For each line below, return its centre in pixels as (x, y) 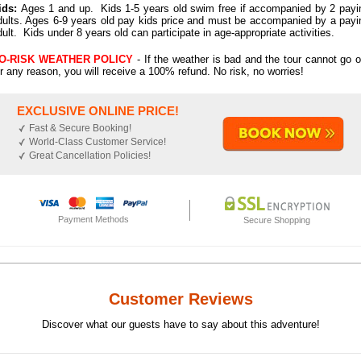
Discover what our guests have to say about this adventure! (180, 325)
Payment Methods (93, 219)
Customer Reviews (180, 299)
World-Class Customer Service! (98, 142)
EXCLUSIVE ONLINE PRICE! (98, 111)
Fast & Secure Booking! (81, 129)
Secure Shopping (277, 220)
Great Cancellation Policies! (90, 156)
